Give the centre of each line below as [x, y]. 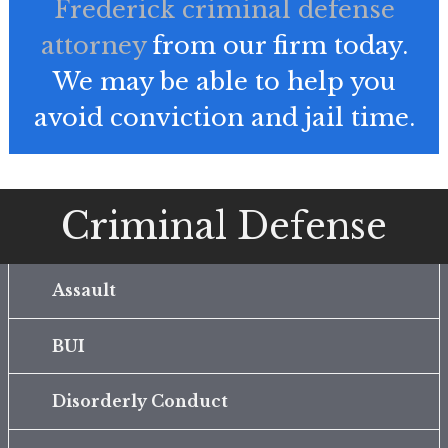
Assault [83, 291]
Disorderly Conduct [139, 402]
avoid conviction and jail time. [224, 118]
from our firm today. [279, 46]
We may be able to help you [224, 82]
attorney [93, 46]
